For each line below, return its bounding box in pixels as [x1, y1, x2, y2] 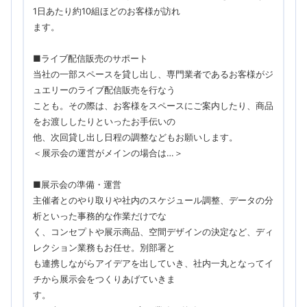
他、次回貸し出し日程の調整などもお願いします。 [32, 132, 238, 143]
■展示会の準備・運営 [32, 179, 121, 190]
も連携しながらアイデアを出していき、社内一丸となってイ [32, 258, 273, 269]
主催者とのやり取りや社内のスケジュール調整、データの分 [32, 195, 273, 206]
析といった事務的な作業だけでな [32, 210, 167, 221]
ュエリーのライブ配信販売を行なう [32, 84, 175, 95]
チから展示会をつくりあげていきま [32, 273, 175, 284]
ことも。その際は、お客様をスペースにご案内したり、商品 [32, 100, 273, 111]
